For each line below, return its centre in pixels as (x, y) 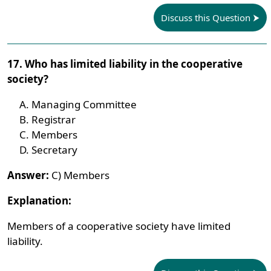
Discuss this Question (205, 18)
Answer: (28, 175)
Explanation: (40, 201)
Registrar (54, 119)
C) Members (80, 175)
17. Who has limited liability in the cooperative (125, 64)
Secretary (55, 150)
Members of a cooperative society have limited (119, 226)
